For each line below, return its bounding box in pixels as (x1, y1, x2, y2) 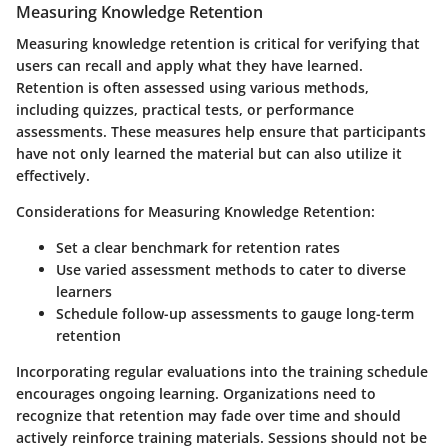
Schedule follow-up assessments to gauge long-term (56, 303, 414, 323)
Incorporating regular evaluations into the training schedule (16, 361, 428, 381)
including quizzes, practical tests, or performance (16, 99, 354, 119)
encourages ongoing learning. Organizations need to (16, 383, 376, 403)
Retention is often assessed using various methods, (16, 77, 369, 97)
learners (56, 281, 112, 301)
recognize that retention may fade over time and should (16, 405, 401, 425)
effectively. (16, 165, 90, 185)
